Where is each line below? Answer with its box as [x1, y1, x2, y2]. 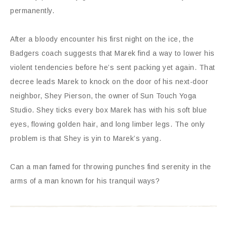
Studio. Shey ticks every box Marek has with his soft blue [10, 106, 207, 114]
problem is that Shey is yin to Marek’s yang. [10, 134, 161, 142]
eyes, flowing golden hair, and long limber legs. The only [10, 120, 205, 128]
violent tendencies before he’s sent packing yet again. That [10, 63, 215, 71]
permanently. [10, 7, 54, 15]
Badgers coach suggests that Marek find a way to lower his [10, 49, 215, 57]
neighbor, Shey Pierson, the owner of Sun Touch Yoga [10, 92, 197, 100]
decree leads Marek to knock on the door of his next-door [10, 78, 208, 86]
